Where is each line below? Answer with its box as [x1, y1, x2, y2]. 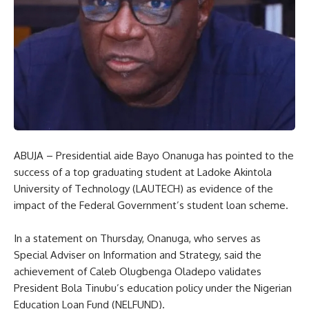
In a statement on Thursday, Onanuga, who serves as [14, 231, 261, 245]
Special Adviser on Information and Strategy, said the [14, 248, 261, 261]
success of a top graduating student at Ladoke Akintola [14, 165, 272, 179]
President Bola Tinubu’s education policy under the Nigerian [14, 281, 292, 295]
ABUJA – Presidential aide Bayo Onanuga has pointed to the [14, 148, 294, 162]
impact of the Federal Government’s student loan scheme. [14, 198, 288, 212]
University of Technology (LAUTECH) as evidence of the [14, 181, 273, 195]
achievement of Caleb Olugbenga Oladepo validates [14, 264, 261, 278]
